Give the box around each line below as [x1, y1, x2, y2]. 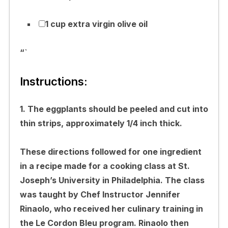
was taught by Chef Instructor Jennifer [19, 189, 180, 199]
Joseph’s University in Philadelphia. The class [19, 175, 205, 185]
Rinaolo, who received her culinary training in [19, 203, 203, 214]
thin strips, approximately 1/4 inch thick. [19, 118, 182, 128]
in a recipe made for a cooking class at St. [19, 160, 190, 171]
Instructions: [19, 74, 88, 88]
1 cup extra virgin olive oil [45, 18, 148, 29]
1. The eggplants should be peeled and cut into [19, 103, 208, 114]
